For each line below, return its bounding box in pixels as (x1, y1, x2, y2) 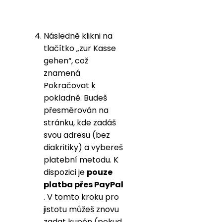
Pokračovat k (44, 79, 96, 91)
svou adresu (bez (44, 129, 110, 141)
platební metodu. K (44, 154, 118, 166)
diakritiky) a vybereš (44, 141, 123, 153)
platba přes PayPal (44, 178, 123, 190)
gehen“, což (44, 55, 88, 66)
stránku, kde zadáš (44, 116, 116, 128)
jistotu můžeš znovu (44, 203, 119, 215)
